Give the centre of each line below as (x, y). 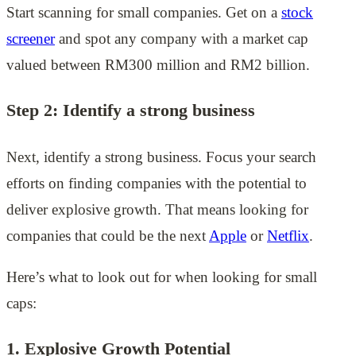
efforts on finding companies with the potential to (157, 183)
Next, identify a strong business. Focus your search (161, 157)
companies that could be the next (108, 235)
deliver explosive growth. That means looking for (157, 209)
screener (31, 39)
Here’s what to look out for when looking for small (162, 277)
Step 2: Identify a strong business (131, 110)
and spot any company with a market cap (182, 39)
